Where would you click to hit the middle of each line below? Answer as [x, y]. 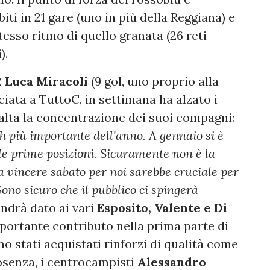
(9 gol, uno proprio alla [155, 81]
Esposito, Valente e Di [162, 208]
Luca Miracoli [48, 81]
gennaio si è [192, 136]
